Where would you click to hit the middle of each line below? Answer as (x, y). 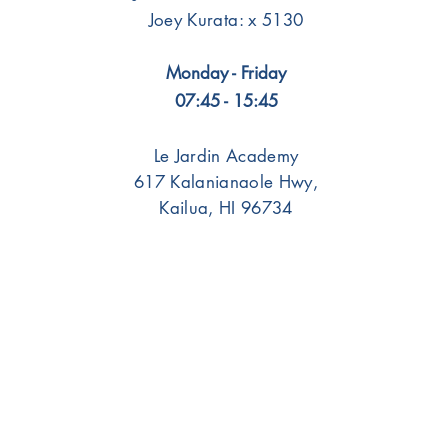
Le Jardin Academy (226, 156)
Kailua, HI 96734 (226, 208)
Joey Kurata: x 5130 (226, 20)
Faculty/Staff (335, 420)
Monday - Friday (226, 73)
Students (319, 384)
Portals (321, 350)
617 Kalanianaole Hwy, (226, 182)
